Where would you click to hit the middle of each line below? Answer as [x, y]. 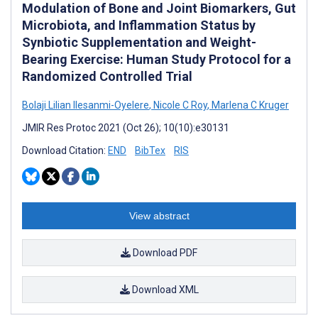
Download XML [164, 289]
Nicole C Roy [179, 105]
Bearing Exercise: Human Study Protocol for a [157, 59]
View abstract [159, 215]
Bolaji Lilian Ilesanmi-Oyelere [86, 105]
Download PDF [164, 252]
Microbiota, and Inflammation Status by [139, 25]
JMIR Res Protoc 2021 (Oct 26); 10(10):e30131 [126, 127]
